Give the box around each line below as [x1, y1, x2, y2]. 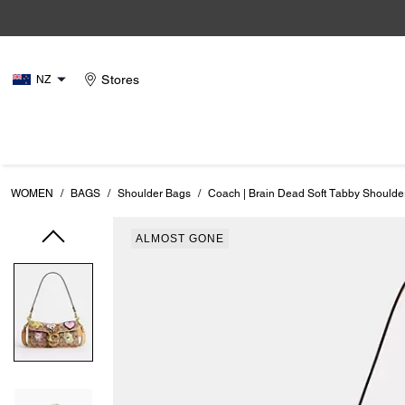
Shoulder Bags [118, 187, 191, 200]
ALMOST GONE [136, 232, 224, 245]
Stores [101, 72, 140, 87]
